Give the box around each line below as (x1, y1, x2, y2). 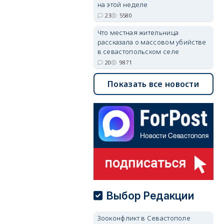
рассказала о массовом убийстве (97, 37, 206, 46)
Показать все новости (107, 78, 199, 89)
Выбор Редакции (106, 189, 194, 202)
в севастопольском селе (97, 47, 179, 56)
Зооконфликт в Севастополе (97, 213, 191, 222)
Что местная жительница (97, 28, 179, 37)
